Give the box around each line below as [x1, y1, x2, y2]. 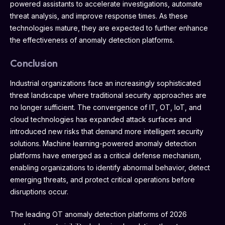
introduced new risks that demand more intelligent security [10, 127, 203, 136]
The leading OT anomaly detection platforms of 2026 [10, 209, 187, 218]
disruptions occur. [10, 187, 68, 196]
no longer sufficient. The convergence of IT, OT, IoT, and [10, 102, 201, 111]
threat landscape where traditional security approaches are [10, 90, 206, 99]
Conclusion [10, 56, 58, 69]
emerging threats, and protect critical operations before [10, 175, 195, 184]
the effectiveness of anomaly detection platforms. [10, 35, 174, 44]
